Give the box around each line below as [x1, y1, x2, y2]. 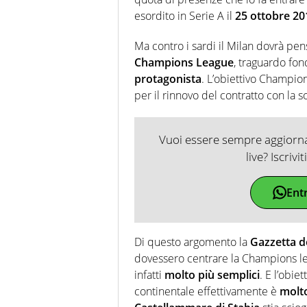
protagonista [134, 71, 201, 87]
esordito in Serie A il [134, 8, 235, 24]
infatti [134, 267, 164, 283]
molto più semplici [164, 267, 260, 283]
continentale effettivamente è [134, 284, 280, 299]
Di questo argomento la [134, 234, 250, 250]
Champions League [134, 55, 234, 71]
